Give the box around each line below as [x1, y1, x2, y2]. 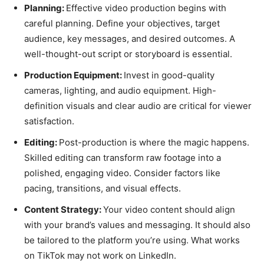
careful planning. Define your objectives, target [24, 17, 220, 29]
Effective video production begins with [66, 2, 226, 14]
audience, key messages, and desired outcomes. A [24, 32, 235, 44]
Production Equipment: [24, 69, 124, 81]
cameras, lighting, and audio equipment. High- [24, 84, 216, 96]
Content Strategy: [24, 203, 103, 215]
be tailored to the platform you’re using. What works [24, 234, 240, 246]
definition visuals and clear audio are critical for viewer [24, 100, 252, 111]
